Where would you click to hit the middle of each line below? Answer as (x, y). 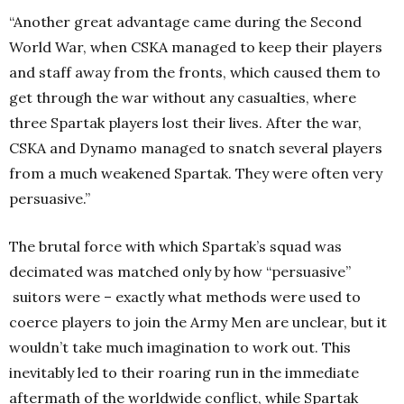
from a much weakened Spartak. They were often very (196, 173)
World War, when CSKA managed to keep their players (196, 47)
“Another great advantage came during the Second (185, 22)
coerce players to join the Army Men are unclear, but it (198, 322)
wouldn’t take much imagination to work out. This (180, 347)
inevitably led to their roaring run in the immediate (184, 372)
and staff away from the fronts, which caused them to (195, 72)
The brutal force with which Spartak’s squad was (175, 246)
